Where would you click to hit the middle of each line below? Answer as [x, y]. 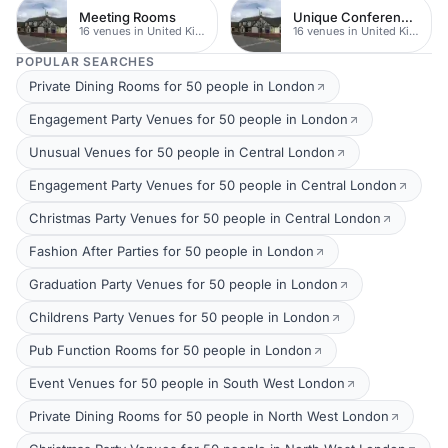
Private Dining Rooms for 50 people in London [172, 86]
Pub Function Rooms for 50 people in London [170, 350]
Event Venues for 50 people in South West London [187, 383]
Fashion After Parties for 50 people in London [171, 251]
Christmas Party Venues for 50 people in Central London [205, 218]
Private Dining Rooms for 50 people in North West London [209, 416]
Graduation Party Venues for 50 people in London [183, 284]
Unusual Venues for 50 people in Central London [182, 152]
